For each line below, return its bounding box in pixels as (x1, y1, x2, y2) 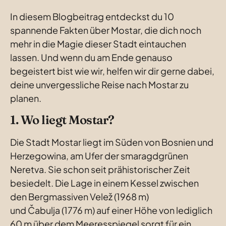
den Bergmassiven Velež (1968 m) (10, 191, 149, 202)
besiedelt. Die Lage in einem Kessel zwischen (10, 177, 199, 189)
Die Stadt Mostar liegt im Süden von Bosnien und (10, 136, 213, 148)
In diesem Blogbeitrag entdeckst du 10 (10, 11, 174, 22)
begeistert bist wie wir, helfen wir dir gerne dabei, (10, 65, 214, 77)
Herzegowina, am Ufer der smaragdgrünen (10, 150, 188, 161)
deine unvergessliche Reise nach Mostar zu (10, 79, 189, 90)
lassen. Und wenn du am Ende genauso (10, 51, 173, 63)
